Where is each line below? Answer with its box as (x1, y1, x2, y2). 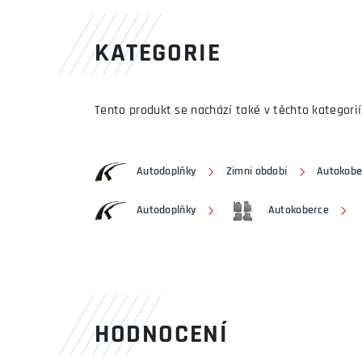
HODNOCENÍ (95, 322, 229, 348)
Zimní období (225, 166, 288, 178)
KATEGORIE (95, 40, 221, 67)
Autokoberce (267, 204, 329, 217)
